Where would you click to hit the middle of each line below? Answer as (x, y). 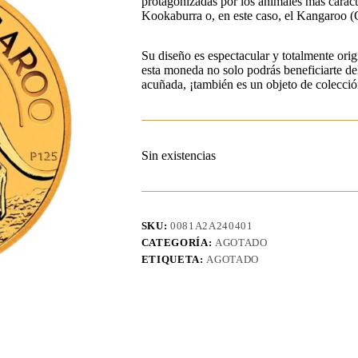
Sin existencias (178, 156)
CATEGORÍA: (178, 243)
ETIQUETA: (174, 260)
